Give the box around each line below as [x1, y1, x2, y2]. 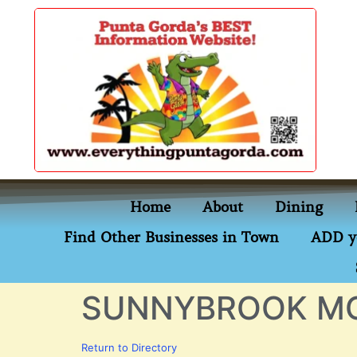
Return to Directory [81, 340, 177, 354]
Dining [274, 198, 323, 216]
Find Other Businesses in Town [64, 228, 279, 246]
